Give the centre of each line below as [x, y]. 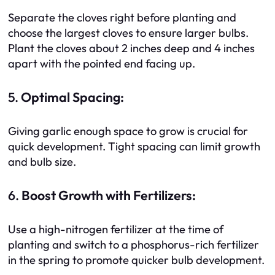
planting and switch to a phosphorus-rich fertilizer [134, 245]
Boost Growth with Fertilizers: [109, 195]
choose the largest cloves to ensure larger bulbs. [128, 33]
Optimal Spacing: [72, 97]
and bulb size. [42, 162]
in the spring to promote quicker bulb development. [136, 260]
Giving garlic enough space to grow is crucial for [128, 131]
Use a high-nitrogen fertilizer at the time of [116, 230]
